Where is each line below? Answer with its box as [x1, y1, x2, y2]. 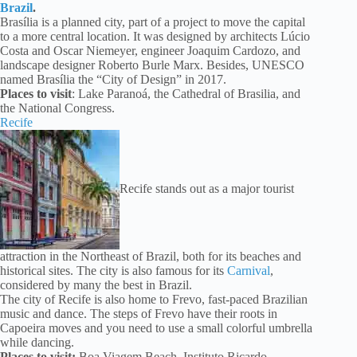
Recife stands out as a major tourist [120, 181, 294, 195]
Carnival [227, 264, 270, 278]
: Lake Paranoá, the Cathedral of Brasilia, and [72, 87, 300, 101]
